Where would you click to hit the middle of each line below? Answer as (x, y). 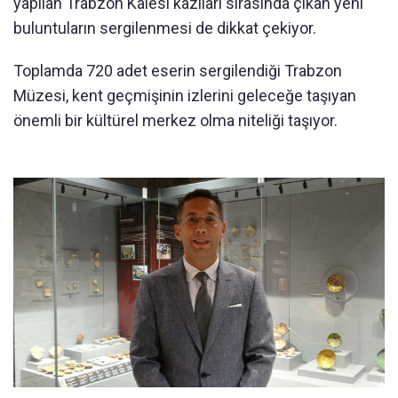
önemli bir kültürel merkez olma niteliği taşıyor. (175, 121)
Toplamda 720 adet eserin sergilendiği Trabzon (178, 71)
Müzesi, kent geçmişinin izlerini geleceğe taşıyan (185, 96)
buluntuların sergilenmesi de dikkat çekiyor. (165, 28)
